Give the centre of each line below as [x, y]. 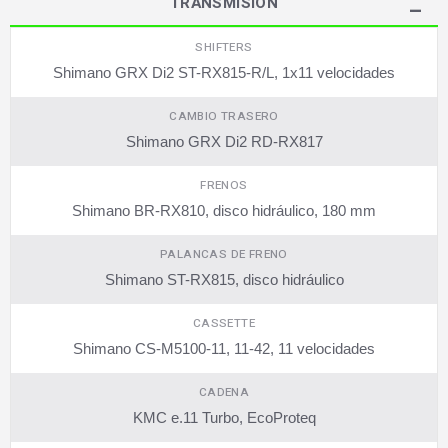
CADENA [224, 392]
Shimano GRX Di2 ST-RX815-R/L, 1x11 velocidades [224, 72]
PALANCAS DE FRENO [224, 254]
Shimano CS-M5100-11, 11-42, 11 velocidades [224, 348]
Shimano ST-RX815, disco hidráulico [224, 279]
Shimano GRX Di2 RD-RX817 [224, 141]
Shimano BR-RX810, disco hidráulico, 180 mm [224, 210]
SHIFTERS [224, 47]
